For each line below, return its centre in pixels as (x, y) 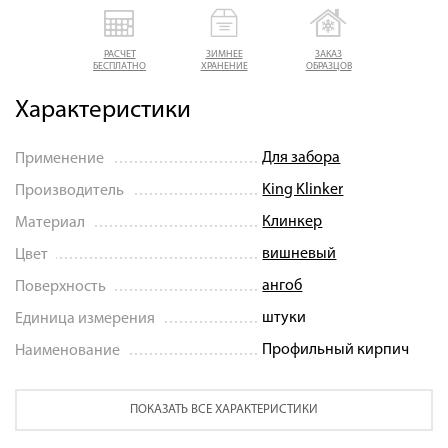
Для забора (301, 157)
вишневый (299, 253)
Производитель (69, 190)
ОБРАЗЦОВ (328, 66)
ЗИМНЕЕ (224, 54)
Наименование (67, 350)
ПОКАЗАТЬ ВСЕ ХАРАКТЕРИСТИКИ (224, 409)
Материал (50, 222)
